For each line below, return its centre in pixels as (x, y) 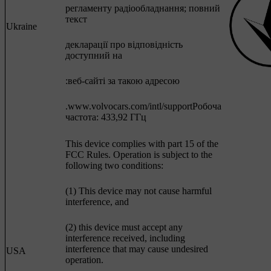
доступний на (94, 56)
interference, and (97, 202)
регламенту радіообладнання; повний (143, 8)
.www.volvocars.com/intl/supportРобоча (143, 106)
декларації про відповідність (124, 45)
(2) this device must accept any (124, 227)
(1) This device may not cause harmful (139, 191)
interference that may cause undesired (137, 249)
